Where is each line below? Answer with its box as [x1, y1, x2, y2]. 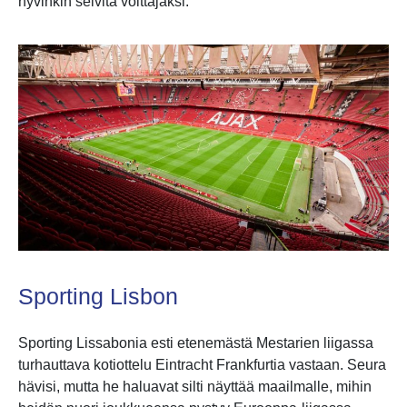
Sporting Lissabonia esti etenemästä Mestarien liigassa [18, 335, 373, 352]
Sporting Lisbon [18, 283, 178, 310]
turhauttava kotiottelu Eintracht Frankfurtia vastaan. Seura [18, 357, 386, 373]
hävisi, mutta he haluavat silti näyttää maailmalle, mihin [18, 379, 372, 395]
